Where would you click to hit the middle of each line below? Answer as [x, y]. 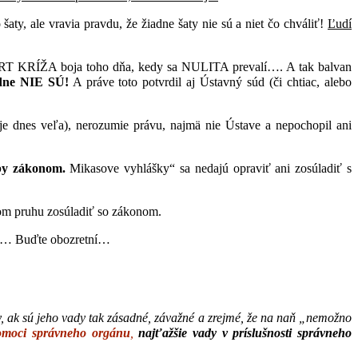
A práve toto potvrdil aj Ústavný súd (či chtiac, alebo [210, 82]
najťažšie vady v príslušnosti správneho [245, 333]
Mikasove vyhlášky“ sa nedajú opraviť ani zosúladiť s [209, 168]
